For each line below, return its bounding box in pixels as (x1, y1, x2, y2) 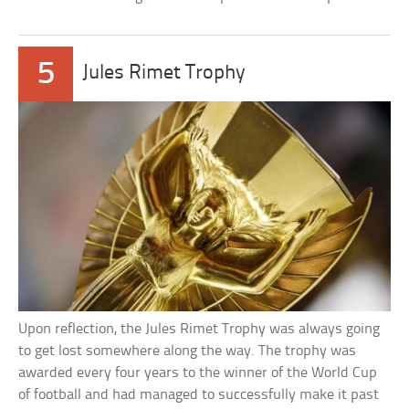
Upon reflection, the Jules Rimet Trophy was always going (18, 320, 381, 337)
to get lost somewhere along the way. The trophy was (18, 342, 357, 359)
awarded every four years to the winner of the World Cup (18, 364, 378, 381)
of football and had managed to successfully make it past (18, 386, 380, 403)
